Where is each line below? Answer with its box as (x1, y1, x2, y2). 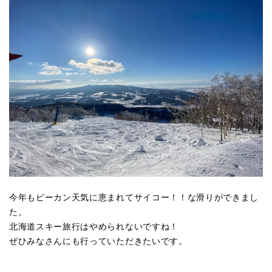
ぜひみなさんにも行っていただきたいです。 (9, 236, 188, 246)
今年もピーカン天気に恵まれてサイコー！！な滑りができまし (9, 192, 259, 202)
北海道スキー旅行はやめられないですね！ (9, 222, 178, 231)
